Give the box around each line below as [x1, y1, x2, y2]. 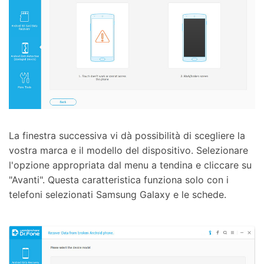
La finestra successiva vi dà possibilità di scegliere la [9, 130, 245, 142]
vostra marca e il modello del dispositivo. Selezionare [9, 144, 248, 157]
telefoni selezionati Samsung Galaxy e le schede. [9, 189, 226, 201]
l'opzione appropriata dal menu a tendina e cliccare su [9, 159, 252, 171]
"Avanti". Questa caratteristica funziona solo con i [9, 174, 229, 186]
